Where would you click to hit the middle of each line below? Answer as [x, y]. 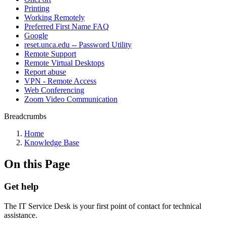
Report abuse [45, 72]
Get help [21, 186]
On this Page [37, 164]
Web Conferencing [54, 90]
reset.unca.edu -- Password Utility [78, 45]
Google [36, 36]
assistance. [21, 215]
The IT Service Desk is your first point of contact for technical [103, 206]
